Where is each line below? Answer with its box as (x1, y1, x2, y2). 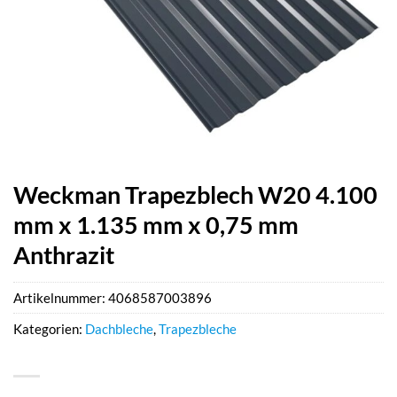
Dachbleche (85, 321, 153, 338)
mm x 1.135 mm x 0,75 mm (13, 210, 299, 239)
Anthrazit (13, 240, 114, 269)
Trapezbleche (159, 321, 237, 338)
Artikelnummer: (13, 290, 108, 307)
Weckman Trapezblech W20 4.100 (13, 180, 378, 209)
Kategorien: (13, 321, 85, 338)
